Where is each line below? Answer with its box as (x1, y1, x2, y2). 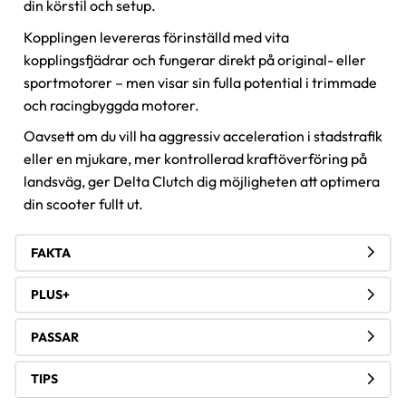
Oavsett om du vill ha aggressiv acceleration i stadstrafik (24, 127, 382, 146)
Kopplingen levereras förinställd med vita (24, 27, 289, 46)
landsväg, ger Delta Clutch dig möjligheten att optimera (24, 172, 380, 191)
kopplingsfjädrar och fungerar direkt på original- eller (24, 50, 366, 69)
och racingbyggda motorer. (24, 95, 199, 114)
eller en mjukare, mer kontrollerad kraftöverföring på (24, 150, 367, 169)
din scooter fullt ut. (24, 195, 143, 214)
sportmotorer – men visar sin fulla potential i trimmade (24, 72, 377, 92)
